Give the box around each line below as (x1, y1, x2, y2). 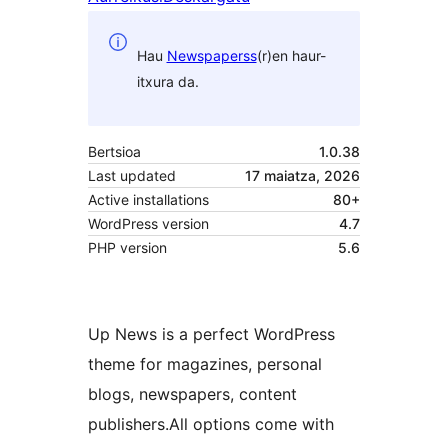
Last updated (88, 167, 176, 185)
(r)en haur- (256, 46, 326, 64)
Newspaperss (166, 46, 257, 64)
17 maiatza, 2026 (245, 167, 360, 185)
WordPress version (88, 215, 209, 233)
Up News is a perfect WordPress (88, 324, 335, 345)
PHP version (88, 239, 167, 257)
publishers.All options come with (88, 414, 334, 435)
